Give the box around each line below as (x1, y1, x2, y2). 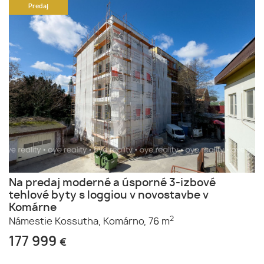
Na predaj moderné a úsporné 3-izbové (9, 178, 216, 189)
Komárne (9, 203, 57, 214)
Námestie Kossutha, (9, 217, 101, 227)
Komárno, (103, 217, 146, 227)
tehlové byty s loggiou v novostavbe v (9, 190, 209, 202)
